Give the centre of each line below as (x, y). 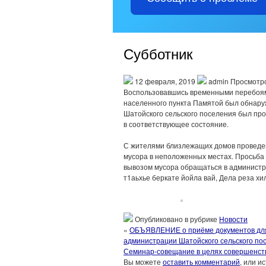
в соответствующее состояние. (176, 124)
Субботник (158, 53)
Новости (233, 219)
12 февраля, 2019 (165, 81)
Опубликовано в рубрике (176, 219)
